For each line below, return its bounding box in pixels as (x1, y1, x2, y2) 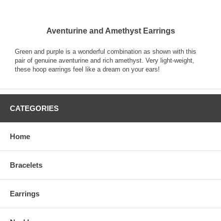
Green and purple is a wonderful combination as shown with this (15, 47, 196, 55)
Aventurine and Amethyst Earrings (46, 26, 175, 35)
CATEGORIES (10, 104, 59, 112)
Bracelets (10, 160, 42, 169)
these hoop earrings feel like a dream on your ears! (15, 65, 160, 73)
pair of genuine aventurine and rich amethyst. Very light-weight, (15, 56, 194, 64)
